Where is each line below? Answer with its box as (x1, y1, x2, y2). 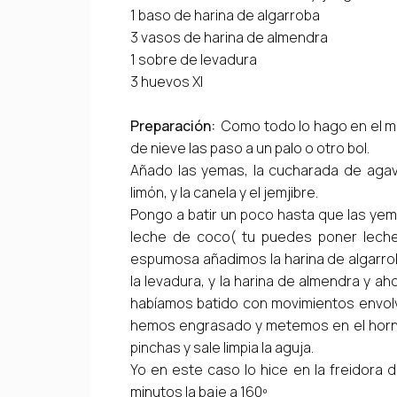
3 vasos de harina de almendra (130, 27, 328, 47)
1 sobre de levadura (130, 49, 260, 69)
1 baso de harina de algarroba (130, 4, 323, 25)
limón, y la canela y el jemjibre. (130, 182, 321, 202)
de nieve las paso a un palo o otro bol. (130, 137, 372, 158)
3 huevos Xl (130, 71, 206, 91)
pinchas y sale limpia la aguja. (130, 337, 314, 357)
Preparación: (130, 115, 215, 136)
